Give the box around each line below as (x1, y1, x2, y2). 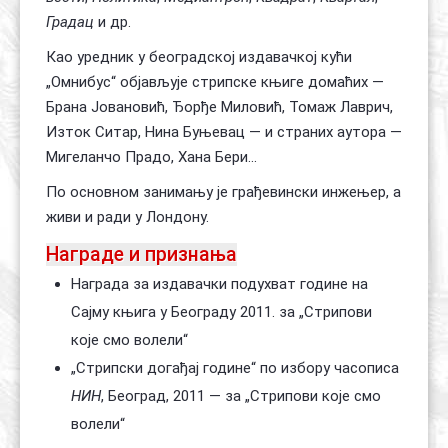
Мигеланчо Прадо (46, 148, 171, 166)
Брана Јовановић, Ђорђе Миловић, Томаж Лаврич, (46, 98, 393, 116)
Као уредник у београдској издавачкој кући (46, 48, 352, 66)
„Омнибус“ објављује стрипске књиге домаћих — (46, 73, 384, 91)
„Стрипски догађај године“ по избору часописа (71, 359, 399, 377)
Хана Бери (178, 148, 248, 166)
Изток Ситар (46, 123, 138, 141)
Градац (46, 13, 94, 31)
